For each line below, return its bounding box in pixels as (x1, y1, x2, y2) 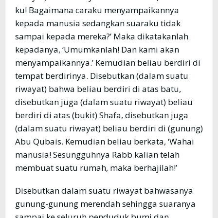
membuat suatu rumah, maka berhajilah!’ (15, 162, 177, 174)
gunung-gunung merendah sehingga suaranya (15, 198, 196, 210)
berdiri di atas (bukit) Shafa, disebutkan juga (15, 109, 188, 121)
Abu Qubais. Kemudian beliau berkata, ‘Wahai (15, 136, 194, 147)
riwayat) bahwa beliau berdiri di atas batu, (15, 83, 181, 95)
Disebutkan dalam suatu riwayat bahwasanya (15, 185, 193, 197)
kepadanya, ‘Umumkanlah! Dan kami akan (15, 44, 179, 55)
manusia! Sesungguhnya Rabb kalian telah (15, 149, 180, 161)
